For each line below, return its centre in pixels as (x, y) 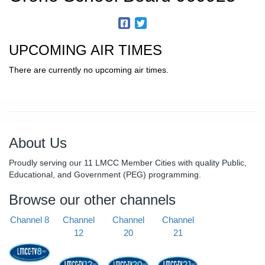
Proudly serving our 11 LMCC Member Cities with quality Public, (128, 162)
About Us (38, 143)
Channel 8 (29, 219)
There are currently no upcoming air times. (89, 70)
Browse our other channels (92, 199)
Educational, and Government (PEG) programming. (105, 174)
